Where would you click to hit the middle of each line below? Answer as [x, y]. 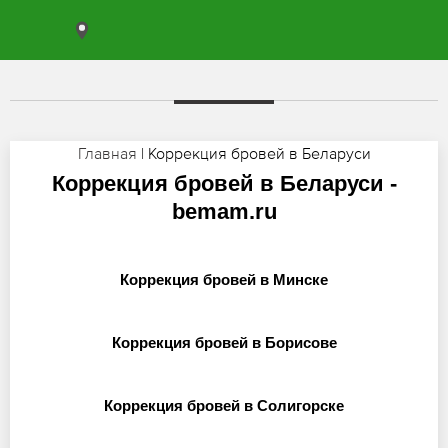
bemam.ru [224, 211]
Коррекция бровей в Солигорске [224, 405]
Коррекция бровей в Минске [224, 279]
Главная [107, 153]
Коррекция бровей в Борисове [224, 342]
